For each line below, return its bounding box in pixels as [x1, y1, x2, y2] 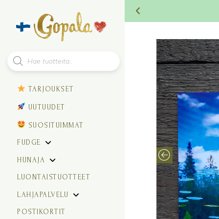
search [7, 66, 30, 75]
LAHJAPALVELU [17, 190, 68, 199]
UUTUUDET [25, 103, 66, 111]
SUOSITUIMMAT [25, 121, 84, 130]
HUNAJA [17, 155, 45, 164]
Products [7, 52, 38, 62]
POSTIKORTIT [17, 208, 66, 216]
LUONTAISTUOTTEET [17, 173, 90, 181]
